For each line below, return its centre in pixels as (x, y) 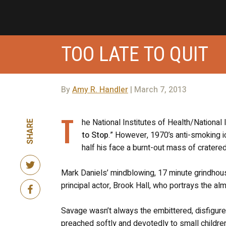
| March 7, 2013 (157, 90)
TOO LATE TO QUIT (134, 54)
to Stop (95, 135)
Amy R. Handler (100, 90)
